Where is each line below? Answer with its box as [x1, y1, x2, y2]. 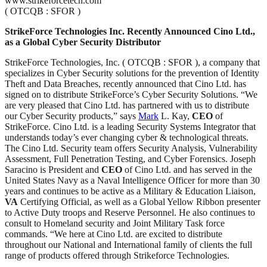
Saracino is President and [5, 164, 101, 175]
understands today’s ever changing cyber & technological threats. [5, 132, 249, 142]
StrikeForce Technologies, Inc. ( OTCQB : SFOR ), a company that [5, 57, 260, 67]
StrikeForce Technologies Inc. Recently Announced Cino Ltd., [5, 26, 255, 36]
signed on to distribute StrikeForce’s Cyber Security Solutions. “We [5, 89, 257, 100]
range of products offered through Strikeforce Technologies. [5, 250, 229, 260]
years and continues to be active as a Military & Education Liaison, [5, 185, 256, 196]
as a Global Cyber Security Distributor [5, 36, 161, 47]
